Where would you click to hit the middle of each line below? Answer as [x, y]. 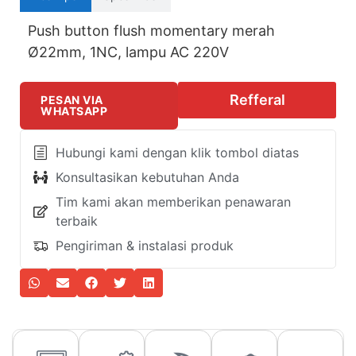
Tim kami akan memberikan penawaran [173, 202]
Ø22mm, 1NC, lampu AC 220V [128, 52]
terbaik [76, 221]
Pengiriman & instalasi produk [144, 246]
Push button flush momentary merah [151, 31]
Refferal [257, 100]
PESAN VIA [72, 100]
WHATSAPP [74, 111]
